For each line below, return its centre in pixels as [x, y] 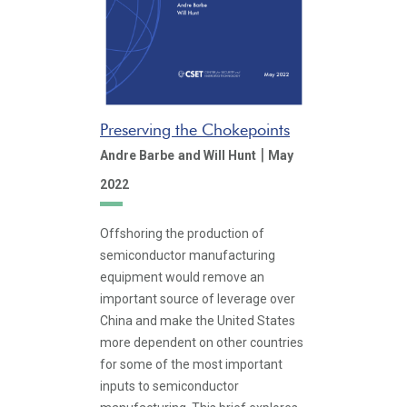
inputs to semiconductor [169, 386]
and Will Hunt [217, 155]
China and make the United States [198, 321]
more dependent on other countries [202, 342]
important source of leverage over [198, 299]
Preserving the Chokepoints [195, 129]
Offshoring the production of [182, 233]
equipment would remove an [182, 277]
